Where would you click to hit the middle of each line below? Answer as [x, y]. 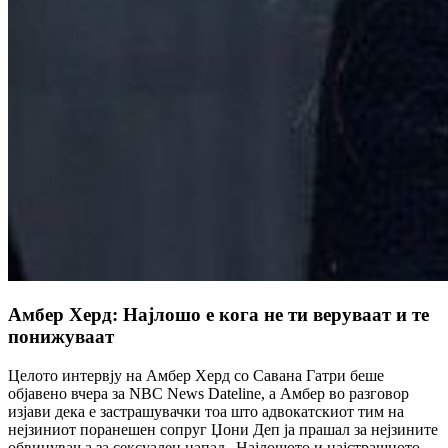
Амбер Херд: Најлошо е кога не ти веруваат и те [218, 315]
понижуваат [61, 337]
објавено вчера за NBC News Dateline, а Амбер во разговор [208, 393]
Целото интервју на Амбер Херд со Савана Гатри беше [196, 375]
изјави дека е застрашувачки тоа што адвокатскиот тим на [206, 411]
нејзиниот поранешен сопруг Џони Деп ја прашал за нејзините [223, 429]
